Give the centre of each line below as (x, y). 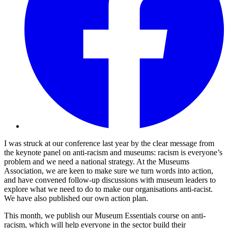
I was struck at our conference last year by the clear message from (109, 144)
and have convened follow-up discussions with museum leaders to (110, 180)
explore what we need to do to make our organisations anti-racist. (108, 189)
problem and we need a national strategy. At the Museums (97, 162)
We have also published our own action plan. (77, 198)
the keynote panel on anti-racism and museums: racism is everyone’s (113, 153)
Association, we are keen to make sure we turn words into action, (109, 171)
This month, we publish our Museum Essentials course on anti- (105, 216)
